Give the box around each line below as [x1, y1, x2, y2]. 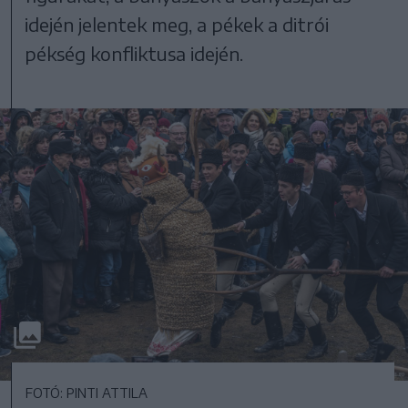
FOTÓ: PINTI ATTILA [25, 384, 148, 401]
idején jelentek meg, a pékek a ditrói [25, 12, 330, 36]
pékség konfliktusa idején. [25, 41, 244, 65]
